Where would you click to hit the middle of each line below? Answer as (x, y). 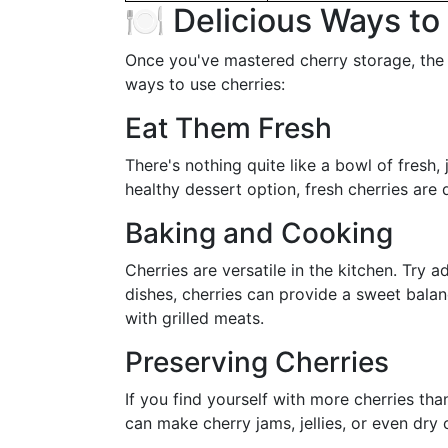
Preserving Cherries (257, 362)
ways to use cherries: (205, 84)
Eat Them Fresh (228, 128)
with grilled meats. (194, 318)
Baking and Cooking (259, 233)
